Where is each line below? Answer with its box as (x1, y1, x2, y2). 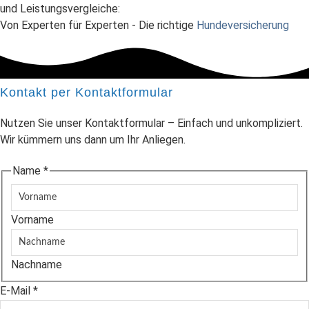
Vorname (11, 212, 54, 226)
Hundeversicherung (197, 19, 289, 32)
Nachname (11, 257, 62, 271)
